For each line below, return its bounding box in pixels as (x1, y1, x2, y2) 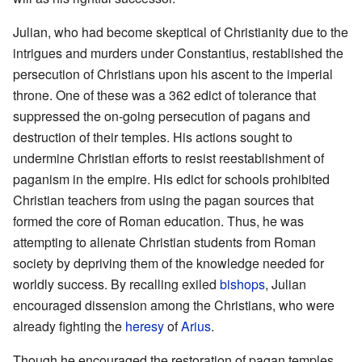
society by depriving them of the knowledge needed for (13, 254, 324, 273)
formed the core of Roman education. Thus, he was (13, 212, 304, 231)
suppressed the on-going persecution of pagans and (13, 107, 310, 126)
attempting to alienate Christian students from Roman (13, 233, 316, 252)
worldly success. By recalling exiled (13, 275, 220, 294)
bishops (220, 275, 265, 294)
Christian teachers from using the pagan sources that (13, 191, 314, 210)
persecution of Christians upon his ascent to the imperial (13, 65, 333, 84)
